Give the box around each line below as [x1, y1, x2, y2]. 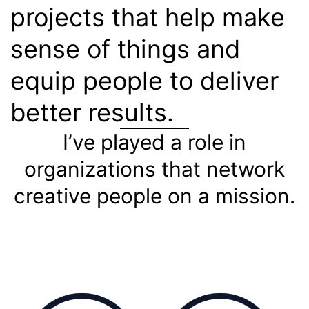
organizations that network [24, 157, 285, 182]
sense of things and [10, 34, 240, 65]
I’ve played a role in [63, 130, 246, 155]
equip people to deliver [10, 66, 279, 97]
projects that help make [10, 2, 285, 33]
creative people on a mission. [14, 183, 295, 209]
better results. [10, 97, 174, 128]
